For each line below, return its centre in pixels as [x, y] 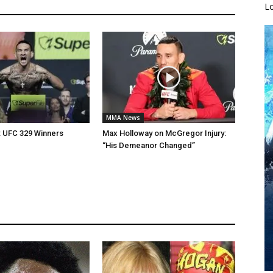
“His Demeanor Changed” [149, 145]
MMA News [123, 118]
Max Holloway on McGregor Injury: [164, 133]
